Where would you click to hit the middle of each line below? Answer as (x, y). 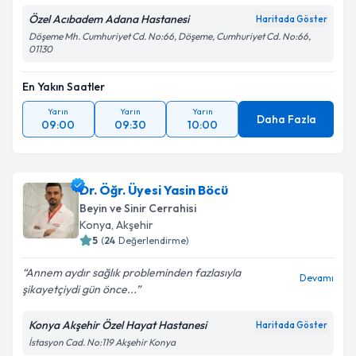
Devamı (317, 278)
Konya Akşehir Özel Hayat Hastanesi (118, 325)
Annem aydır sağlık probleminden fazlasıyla (133, 273)
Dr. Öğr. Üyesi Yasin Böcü (154, 190)
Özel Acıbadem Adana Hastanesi (109, 19)
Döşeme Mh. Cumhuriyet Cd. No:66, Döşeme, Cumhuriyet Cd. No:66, (170, 36)
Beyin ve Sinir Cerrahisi (138, 208)
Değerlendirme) (154, 240)
